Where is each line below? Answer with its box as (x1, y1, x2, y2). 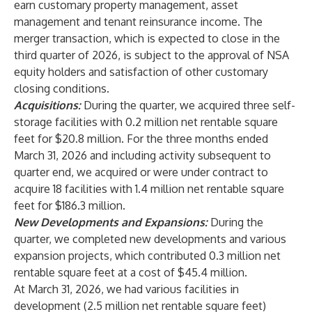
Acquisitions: (14, 98, 81, 112)
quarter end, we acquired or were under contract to (14, 165, 268, 179)
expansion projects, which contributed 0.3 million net (14, 249, 281, 263)
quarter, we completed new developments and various (14, 232, 286, 246)
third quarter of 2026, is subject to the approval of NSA (14, 48, 289, 62)
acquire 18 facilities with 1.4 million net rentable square (14, 182, 284, 196)
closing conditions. (14, 81, 109, 95)
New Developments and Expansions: (14, 215, 210, 229)
